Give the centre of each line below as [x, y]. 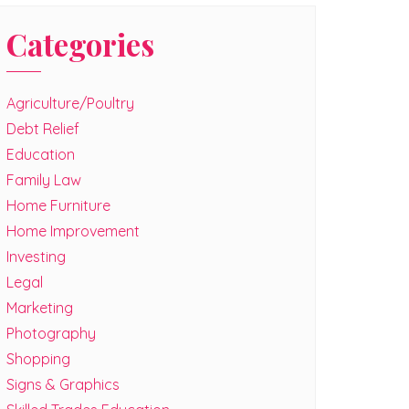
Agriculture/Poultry [70, 103]
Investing [36, 257]
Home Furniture [58, 205]
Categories [80, 44]
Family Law [44, 180]
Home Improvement [73, 231]
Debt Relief [43, 129]
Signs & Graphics [63, 384]
